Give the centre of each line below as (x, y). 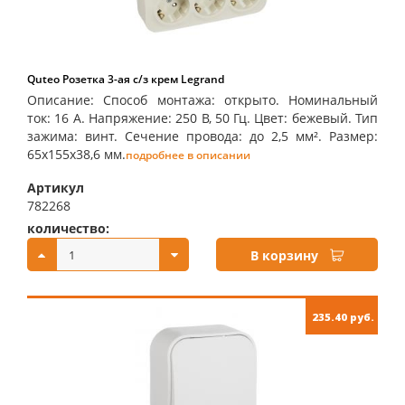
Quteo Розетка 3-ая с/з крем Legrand (126, 79)
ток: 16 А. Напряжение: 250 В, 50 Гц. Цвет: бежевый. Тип (202, 118)
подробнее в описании (188, 155)
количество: (68, 228)
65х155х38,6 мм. (76, 154)
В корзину (284, 255)
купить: (242, 228)
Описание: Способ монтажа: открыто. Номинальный (202, 100)
